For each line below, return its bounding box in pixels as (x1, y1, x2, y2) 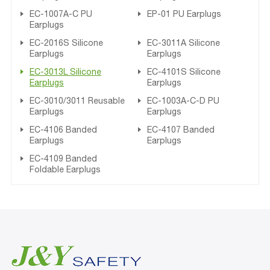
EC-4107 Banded (147, 124, 215, 134)
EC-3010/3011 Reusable (29, 95, 125, 105)
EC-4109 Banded (29, 153, 97, 163)
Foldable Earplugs (29, 164, 101, 174)
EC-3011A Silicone (147, 37, 220, 48)
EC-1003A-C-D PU (147, 95, 219, 105)
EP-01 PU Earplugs (147, 8, 221, 19)
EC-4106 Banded (29, 124, 97, 134)
